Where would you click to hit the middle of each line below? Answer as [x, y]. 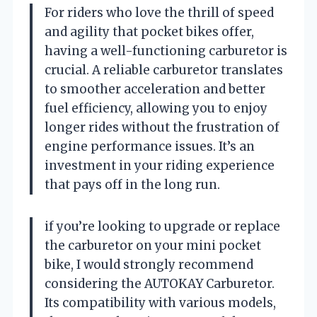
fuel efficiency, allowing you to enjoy [156, 108]
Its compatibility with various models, [160, 302]
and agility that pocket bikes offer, [149, 31]
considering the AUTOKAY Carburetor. [160, 283]
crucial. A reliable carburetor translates [164, 70]
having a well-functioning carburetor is [166, 51]
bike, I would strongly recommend [149, 264]
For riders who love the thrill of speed [159, 12]
